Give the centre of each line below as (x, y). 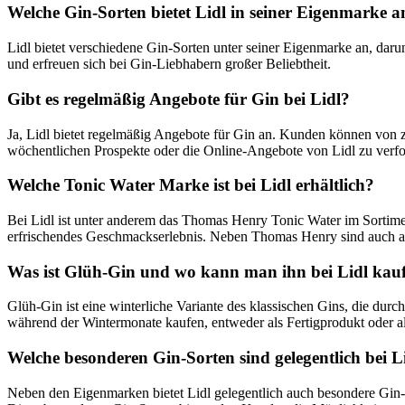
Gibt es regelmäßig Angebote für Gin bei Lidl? (179, 99)
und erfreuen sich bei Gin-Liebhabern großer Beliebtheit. (169, 64)
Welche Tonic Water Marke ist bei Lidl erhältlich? (191, 185)
